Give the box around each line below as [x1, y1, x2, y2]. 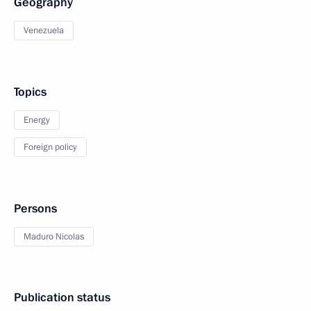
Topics [14, 84, 47, 100]
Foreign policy [24, 141, 77, 153]
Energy [24, 114, 50, 126]
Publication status [14, 289, 110, 305]
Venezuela [24, 24, 64, 37]
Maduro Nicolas [24, 230, 84, 243]
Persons [14, 201, 57, 217]
